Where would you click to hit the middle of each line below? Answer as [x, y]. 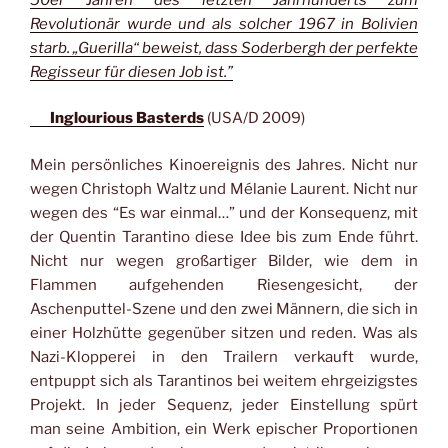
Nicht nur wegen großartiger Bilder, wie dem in [224, 260]
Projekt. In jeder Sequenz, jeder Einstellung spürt [224, 404]
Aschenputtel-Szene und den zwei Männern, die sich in [224, 308]
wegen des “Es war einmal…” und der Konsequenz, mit [224, 212]
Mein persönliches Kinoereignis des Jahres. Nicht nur [224, 164]
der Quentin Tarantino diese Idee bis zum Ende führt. [224, 236]
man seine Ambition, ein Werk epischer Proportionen [224, 428]
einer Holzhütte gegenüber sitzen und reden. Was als [224, 332]
